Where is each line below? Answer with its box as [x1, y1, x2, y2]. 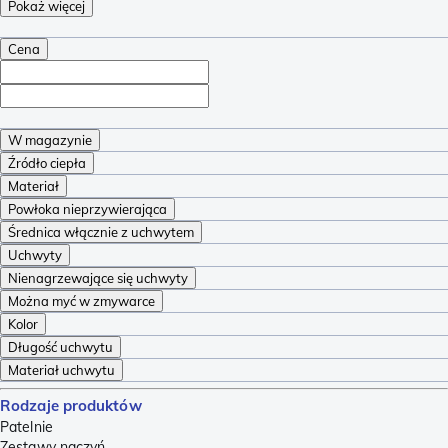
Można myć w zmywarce [8, 292, 155, 309]
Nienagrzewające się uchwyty [8, 269, 188, 286]
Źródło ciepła [8, 154, 86, 171]
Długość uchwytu [8, 338, 113, 355]
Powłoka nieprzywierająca [8, 200, 167, 217]
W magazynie [8, 131, 92, 148]
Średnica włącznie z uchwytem [8, 223, 194, 240]
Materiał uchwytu [8, 361, 115, 378]
